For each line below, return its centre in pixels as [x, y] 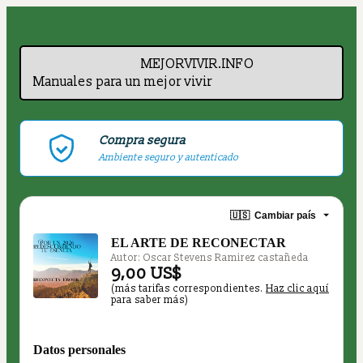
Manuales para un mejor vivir [124, 82]
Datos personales [79, 350]
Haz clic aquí [297, 289]
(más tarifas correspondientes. [188, 289]
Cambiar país [285, 215]
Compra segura [142, 141]
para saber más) [150, 300]
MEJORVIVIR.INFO [198, 64]
